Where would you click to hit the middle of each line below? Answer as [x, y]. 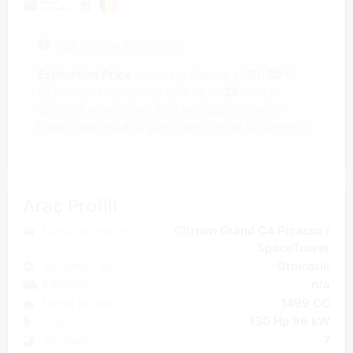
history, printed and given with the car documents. [174, 127]
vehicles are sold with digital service [184, 110]
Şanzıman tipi [78, 266]
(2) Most [60, 110]
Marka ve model [85, 230]
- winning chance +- [188, 75]
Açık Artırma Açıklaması [118, 45]
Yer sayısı [68, 340]
